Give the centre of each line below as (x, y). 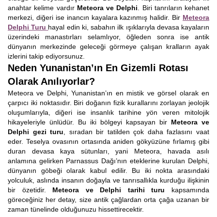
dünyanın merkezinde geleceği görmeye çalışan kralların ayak (108, 46)
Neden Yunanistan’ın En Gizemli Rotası (98, 68)
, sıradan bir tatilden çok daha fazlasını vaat (137, 132)
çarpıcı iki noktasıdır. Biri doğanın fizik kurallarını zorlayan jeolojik (108, 103)
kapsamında (187, 190)
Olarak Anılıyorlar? (51, 81)
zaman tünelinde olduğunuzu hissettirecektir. (76, 209)
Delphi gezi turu (36, 132)
